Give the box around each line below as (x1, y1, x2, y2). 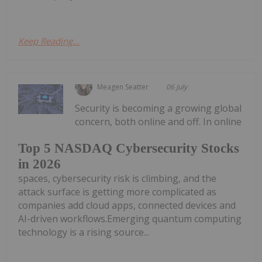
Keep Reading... (18, 35, 80, 47)
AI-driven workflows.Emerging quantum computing (18, 212, 242, 226)
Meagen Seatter (97, 81, 149, 92)
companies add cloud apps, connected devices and (18, 199, 236, 212)
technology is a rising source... (18, 226, 149, 239)
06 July (166, 81, 188, 92)
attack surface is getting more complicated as (18, 185, 216, 199)
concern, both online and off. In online (75, 115, 242, 128)
